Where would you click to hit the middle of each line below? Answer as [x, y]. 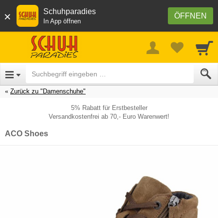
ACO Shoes [27, 133]
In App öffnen [62, 21]
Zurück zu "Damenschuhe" [48, 91]
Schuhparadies [70, 11]
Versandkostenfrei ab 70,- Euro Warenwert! [109, 116]
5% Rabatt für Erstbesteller [109, 108]
